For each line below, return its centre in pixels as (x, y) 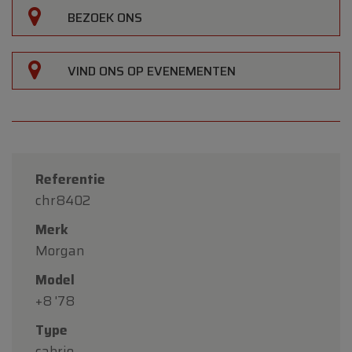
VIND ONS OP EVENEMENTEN (152, 71)
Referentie (70, 179)
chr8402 (63, 200)
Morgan (60, 250)
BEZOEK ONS (105, 17)
